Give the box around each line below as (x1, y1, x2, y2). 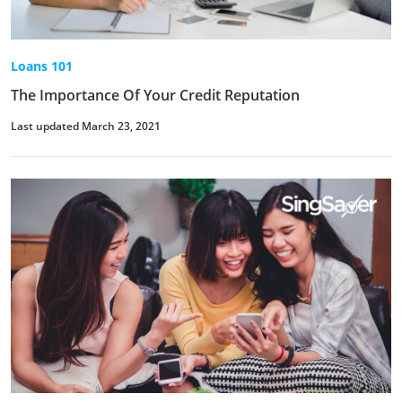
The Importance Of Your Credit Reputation (11, 85, 300, 105)
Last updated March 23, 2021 (11, 118, 161, 134)
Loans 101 (11, 57, 73, 74)
